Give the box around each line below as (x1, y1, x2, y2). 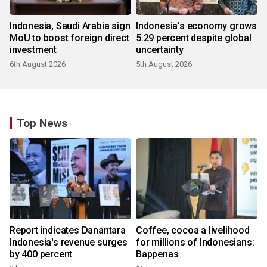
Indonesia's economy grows (136, 20, 257, 32)
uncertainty (136, 44, 184, 55)
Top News (17, 116, 67, 130)
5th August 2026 (136, 59, 192, 69)
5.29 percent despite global (136, 32, 252, 44)
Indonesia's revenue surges (10, 236, 128, 248)
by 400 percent (10, 248, 73, 260)
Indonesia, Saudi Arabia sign (10, 20, 131, 32)
